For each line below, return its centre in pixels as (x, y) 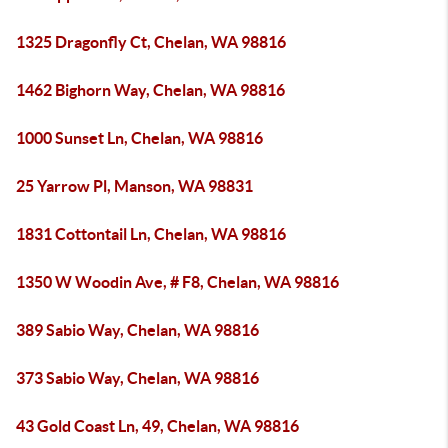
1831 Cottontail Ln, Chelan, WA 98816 (151, 234)
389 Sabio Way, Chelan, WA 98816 (137, 330)
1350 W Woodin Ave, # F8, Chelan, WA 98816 (177, 282)
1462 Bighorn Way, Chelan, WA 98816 (150, 90)
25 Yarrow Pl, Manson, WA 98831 (134, 186)
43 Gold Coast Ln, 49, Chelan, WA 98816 (157, 426)
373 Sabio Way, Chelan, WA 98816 (137, 378)
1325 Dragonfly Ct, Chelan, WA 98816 (151, 42)
